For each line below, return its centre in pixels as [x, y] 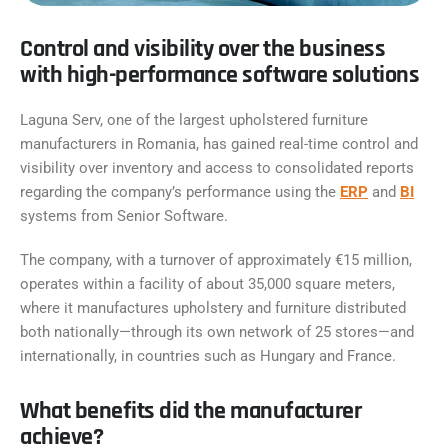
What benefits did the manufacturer [190, 411]
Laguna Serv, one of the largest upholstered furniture [194, 120]
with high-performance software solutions [219, 75]
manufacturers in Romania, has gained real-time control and [219, 144]
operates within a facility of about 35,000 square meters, [207, 284]
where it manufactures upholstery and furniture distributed [213, 308]
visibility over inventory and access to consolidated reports [217, 168]
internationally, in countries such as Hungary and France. [208, 356]
